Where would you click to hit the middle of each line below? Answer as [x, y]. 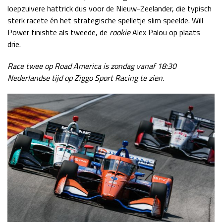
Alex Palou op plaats [166, 32]
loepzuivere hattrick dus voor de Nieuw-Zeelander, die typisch [110, 8]
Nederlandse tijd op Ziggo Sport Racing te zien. [86, 78]
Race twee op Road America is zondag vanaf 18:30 [92, 66]
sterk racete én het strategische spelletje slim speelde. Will [105, 20]
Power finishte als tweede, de [58, 32]
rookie [121, 32]
